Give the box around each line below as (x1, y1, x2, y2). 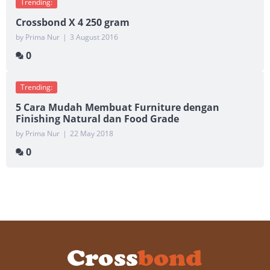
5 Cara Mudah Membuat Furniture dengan (16, 100, 219, 114)
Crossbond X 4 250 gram (16, 15, 130, 29)
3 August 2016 (70, 31, 118, 42)
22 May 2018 (70, 128, 113, 139)
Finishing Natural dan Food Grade (16, 111, 179, 125)
